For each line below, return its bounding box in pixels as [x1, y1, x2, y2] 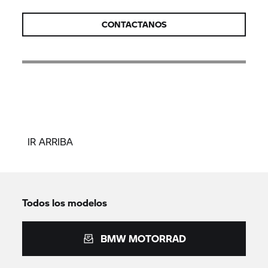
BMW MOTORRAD [100, 231, 186, 245]
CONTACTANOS [101, 17, 167, 31]
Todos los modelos [22, 195, 108, 209]
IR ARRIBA [28, 134, 73, 148]
